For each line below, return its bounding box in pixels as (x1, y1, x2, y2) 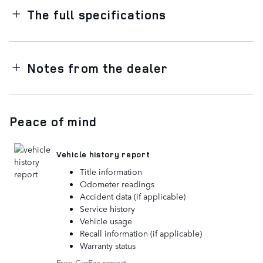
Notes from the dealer (27, 59, 168, 76)
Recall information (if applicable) (80, 227, 202, 239)
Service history (80, 202, 135, 214)
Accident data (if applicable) (80, 190, 186, 202)
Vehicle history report (56, 149, 150, 160)
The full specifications (27, 6, 167, 23)
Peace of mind (9, 113, 97, 130)
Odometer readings (80, 177, 154, 190)
